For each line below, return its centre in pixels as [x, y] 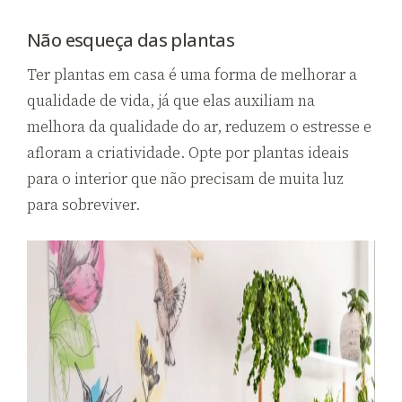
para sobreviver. [83, 204]
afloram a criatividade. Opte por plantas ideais [188, 152]
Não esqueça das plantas [131, 39]
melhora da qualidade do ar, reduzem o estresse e [199, 126]
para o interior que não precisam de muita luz [185, 178]
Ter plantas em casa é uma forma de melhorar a [192, 74]
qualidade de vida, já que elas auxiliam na [171, 100]
